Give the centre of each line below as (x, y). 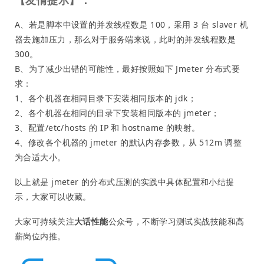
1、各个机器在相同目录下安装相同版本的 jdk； (106, 98)
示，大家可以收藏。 (53, 196)
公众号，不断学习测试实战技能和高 (176, 221)
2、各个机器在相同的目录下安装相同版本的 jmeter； (117, 113)
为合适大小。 (40, 157)
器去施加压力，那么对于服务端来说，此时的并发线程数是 (125, 39)
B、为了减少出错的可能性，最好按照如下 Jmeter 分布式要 (128, 69)
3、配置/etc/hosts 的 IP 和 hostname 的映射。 (108, 128)
